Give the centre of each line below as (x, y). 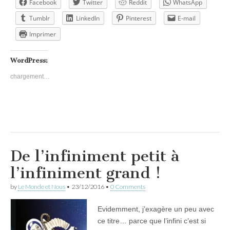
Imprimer (43, 34)
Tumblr (40, 18)
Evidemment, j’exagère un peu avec (156, 209)
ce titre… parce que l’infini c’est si (152, 221)
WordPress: (29, 60)
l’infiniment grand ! (85, 173)
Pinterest (139, 18)
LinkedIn (88, 18)
